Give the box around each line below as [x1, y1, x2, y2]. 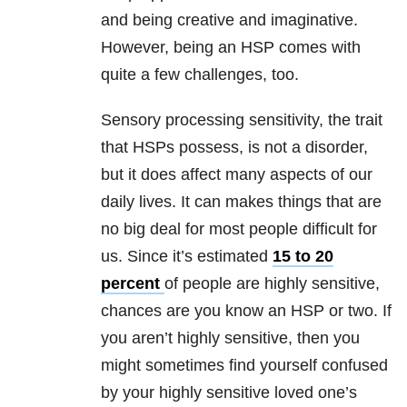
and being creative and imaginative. [101, 11, 358, 30]
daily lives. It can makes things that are [101, 193, 382, 212]
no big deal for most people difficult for [101, 220, 377, 239]
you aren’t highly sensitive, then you [101, 329, 360, 348]
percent [101, 274, 164, 293]
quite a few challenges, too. [101, 65, 299, 84]
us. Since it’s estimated [101, 247, 273, 266]
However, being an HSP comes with [101, 38, 361, 57]
